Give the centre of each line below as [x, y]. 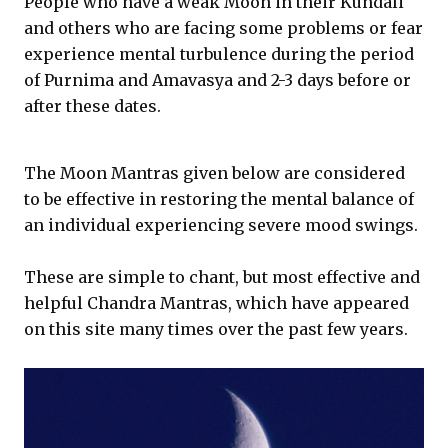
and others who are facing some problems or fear [223, 28]
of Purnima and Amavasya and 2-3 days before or [217, 80]
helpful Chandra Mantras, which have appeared [216, 303]
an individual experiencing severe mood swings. [221, 225]
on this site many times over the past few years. [216, 329]
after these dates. [92, 106]
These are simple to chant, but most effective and [222, 277]
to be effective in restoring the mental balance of [219, 199]
